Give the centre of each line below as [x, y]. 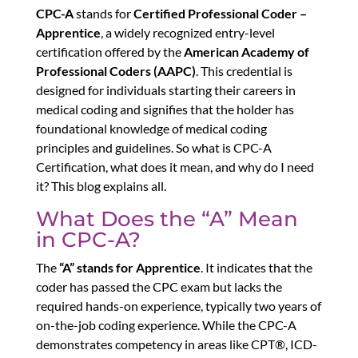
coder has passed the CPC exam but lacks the [159, 287]
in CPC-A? [88, 240]
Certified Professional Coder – [220, 14]
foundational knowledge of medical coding [151, 129]
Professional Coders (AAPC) [115, 71]
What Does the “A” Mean [167, 219]
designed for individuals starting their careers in [165, 90]
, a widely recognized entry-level [187, 33]
